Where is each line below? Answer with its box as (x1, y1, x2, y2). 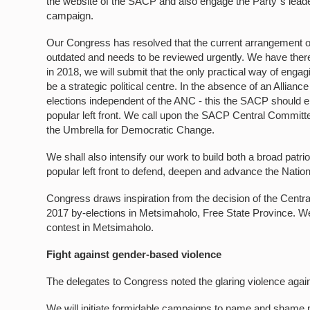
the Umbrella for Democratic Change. (46, 124, 215, 136)
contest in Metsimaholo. (46, 221, 154, 233)
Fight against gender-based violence (46, 248, 222, 260)
